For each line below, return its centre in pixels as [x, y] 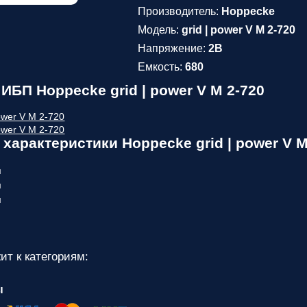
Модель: [160, 30]
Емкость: [162, 67]
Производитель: [180, 11]
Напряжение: [173, 48]
